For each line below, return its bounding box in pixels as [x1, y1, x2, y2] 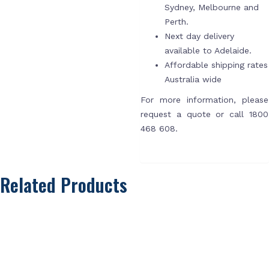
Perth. [164, 17, 189, 26]
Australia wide [164, 74, 222, 84]
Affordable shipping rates [164, 60, 268, 70]
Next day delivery [164, 31, 234, 41]
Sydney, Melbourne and [164, 2, 259, 12]
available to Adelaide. [164, 46, 252, 55]
